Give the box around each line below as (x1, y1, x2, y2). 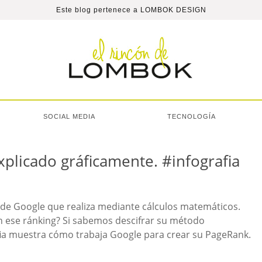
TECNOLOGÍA (167, 113, 216, 120)
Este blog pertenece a (56, 6, 140, 14)
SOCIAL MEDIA (43, 113, 95, 120)
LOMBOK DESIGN (140, 6, 206, 14)
